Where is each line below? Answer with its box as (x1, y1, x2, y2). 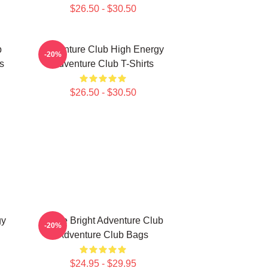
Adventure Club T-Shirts (52, 59, 154, 69)
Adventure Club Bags (57, 230, 148, 240)
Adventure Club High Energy (42, 44, 164, 54)
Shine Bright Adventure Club (42, 215, 163, 226)
